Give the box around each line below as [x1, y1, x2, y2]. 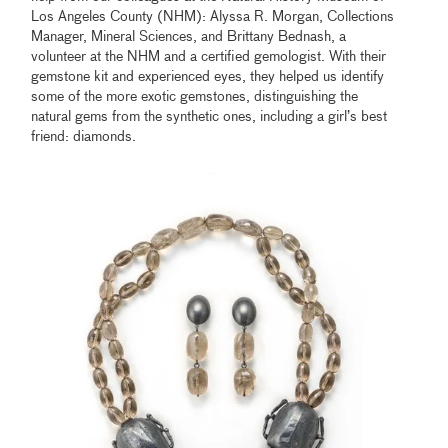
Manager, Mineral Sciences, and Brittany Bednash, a [31, 29, 347, 44]
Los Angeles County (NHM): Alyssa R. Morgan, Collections [31, 9, 395, 24]
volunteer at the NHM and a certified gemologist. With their [31, 49, 387, 64]
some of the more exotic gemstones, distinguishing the [31, 89, 359, 104]
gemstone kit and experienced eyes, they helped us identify [31, 69, 385, 84]
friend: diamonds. [31, 129, 141, 144]
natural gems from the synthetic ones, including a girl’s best [31, 109, 388, 124]
